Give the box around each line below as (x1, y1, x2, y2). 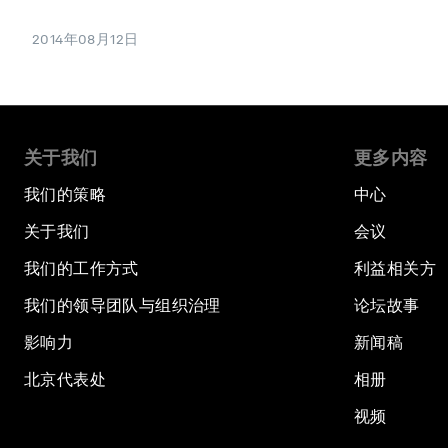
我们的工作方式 (24, 258, 139, 278)
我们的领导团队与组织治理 (24, 295, 221, 315)
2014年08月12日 (32, 30, 139, 47)
